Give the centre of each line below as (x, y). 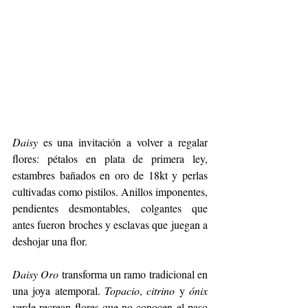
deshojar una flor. (50, 241)
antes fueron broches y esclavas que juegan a (110, 224)
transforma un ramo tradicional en (133, 274)
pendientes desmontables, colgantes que (110, 208)
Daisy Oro (36, 274)
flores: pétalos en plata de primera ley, (110, 158)
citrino (161, 290)
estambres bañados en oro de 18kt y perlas (110, 175)
